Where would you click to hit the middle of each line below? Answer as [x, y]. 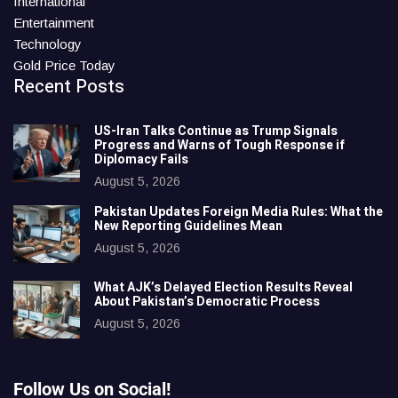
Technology [48, 44]
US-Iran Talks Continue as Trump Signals [216, 131]
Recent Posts [69, 86]
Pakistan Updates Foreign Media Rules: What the [239, 211]
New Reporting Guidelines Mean [190, 226]
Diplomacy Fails [143, 159]
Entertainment [54, 22]
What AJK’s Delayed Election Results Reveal [223, 287]
